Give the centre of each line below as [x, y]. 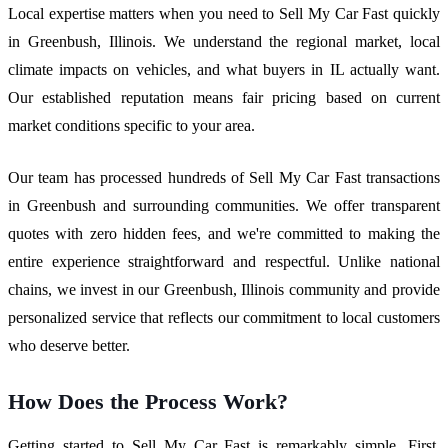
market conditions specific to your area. [131, 126]
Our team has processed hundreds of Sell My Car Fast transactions [224, 178]
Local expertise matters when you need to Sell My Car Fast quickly [224, 14]
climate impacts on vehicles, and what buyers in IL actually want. [224, 70]
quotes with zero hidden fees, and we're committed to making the [224, 234]
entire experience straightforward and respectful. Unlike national [224, 262]
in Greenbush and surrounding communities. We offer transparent [224, 206]
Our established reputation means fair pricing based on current [224, 98]
